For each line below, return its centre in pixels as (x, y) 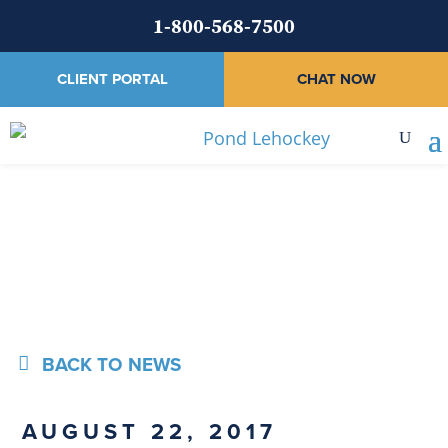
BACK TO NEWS (112, 363)
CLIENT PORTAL (112, 79)
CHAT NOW (336, 79)
